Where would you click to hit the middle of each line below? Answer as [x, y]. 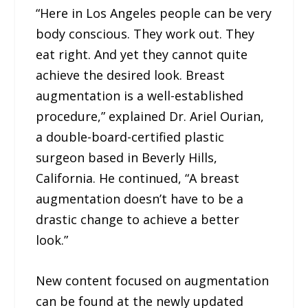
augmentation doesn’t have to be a [140, 198]
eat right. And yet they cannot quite [142, 54]
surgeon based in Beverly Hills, [127, 157]
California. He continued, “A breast [138, 178]
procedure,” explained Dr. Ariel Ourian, [150, 116]
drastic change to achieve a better [138, 219]
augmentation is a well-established [140, 95]
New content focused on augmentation [153, 280]
